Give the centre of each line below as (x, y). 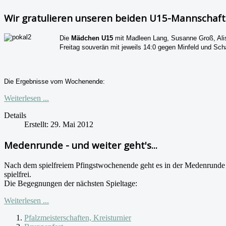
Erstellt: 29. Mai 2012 (59, 125)
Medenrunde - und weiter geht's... (81, 145)
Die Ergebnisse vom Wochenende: (54, 82)
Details (15, 116)
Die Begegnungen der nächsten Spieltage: (71, 183)
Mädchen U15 (92, 38)
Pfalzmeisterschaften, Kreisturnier (78, 217)
